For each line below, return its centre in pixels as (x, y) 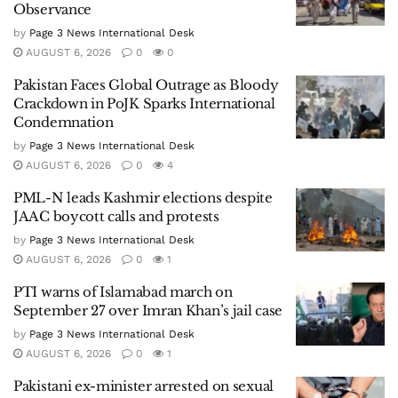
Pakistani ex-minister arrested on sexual (143, 386)
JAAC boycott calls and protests (116, 216)
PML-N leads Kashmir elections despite (143, 197)
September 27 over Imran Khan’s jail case (148, 310)
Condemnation (64, 122)
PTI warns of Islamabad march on (123, 291)
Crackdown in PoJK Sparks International (144, 103)
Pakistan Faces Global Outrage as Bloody (146, 84)
